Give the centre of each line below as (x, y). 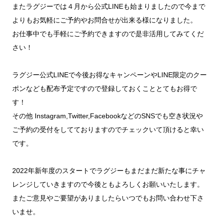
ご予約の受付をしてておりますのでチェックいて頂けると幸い (108, 130)
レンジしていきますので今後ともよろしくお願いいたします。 (108, 184)
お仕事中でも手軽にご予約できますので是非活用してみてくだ (108, 34)
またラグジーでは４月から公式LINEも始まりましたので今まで (109, 6)
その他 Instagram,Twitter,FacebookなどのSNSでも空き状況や (108, 116)
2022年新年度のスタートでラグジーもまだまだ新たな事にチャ (109, 171)
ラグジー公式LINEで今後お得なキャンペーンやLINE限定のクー (109, 75)
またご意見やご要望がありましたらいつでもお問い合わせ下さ (108, 198)
